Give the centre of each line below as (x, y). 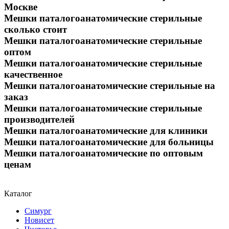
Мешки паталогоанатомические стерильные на (110, 86)
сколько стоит (36, 30)
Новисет (39, 220)
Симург (38, 211)
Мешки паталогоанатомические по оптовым (104, 153)
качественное (33, 75)
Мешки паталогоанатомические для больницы (109, 142)
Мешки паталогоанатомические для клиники (106, 131)
